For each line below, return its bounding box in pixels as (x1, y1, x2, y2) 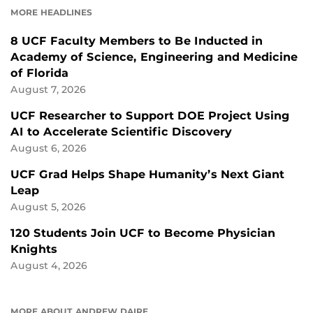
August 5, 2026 (10, 201, 86, 212)
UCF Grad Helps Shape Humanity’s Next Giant (10, 167, 284, 181)
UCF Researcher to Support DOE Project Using (10, 108, 290, 122)
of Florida (10, 66, 68, 80)
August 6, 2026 (10, 142, 87, 154)
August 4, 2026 (10, 259, 87, 271)
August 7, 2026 (10, 83, 86, 95)
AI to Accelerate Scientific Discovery (10, 124, 232, 138)
